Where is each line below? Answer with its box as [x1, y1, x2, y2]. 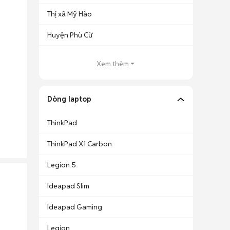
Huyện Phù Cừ [47, 30, 92, 40]
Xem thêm [96, 59, 129, 68]
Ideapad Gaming [47, 202, 102, 212]
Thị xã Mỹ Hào [47, 9, 92, 18]
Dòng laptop [47, 94, 91, 104]
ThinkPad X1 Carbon [47, 139, 112, 148]
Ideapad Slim [47, 181, 89, 190]
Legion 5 [47, 160, 76, 169]
